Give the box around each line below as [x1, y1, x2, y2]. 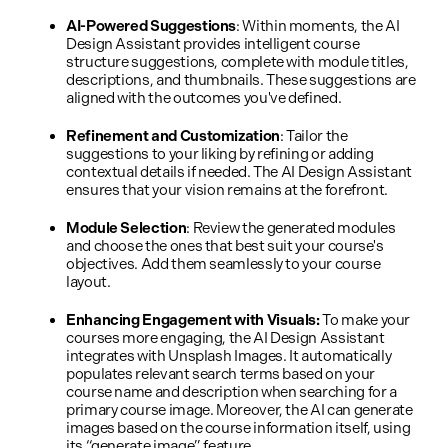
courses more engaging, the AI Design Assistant [66, 329, 385, 347]
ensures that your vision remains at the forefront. [66, 181, 389, 199]
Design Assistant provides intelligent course [66, 35, 360, 53]
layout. [66, 273, 111, 291]
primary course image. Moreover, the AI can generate [66, 401, 413, 419]
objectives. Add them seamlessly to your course [66, 255, 381, 273]
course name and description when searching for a [66, 383, 397, 401]
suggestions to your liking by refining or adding [66, 145, 374, 163]
